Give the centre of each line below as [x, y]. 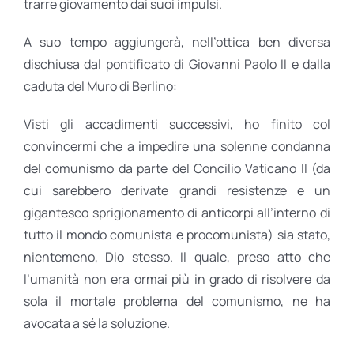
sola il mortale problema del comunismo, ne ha [177, 301]
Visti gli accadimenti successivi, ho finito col [177, 124]
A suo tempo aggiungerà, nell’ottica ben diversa [177, 42]
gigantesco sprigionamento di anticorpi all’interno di [177, 213]
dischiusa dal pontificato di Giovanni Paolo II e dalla [177, 64]
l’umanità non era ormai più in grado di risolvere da [177, 279]
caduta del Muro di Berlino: [100, 87]
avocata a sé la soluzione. [97, 324]
